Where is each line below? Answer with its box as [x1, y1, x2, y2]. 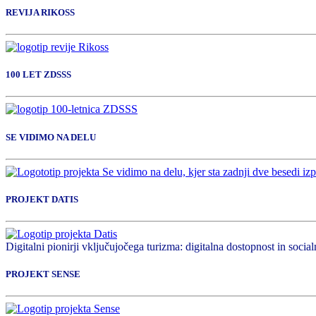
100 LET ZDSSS [6, 69, 71, 80]
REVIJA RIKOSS [6, 6, 75, 18]
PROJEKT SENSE [6, 269, 80, 280]
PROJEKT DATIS [6, 193, 78, 205]
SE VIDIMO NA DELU [6, 131, 96, 142]
